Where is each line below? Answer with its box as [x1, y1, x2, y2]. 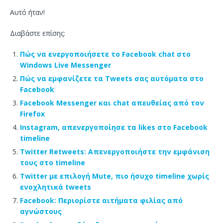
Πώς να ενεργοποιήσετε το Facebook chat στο [20, 49, 191, 59]
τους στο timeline [20, 158, 85, 168]
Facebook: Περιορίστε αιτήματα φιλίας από [20, 196, 183, 206]
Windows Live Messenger [20, 60, 111, 70]
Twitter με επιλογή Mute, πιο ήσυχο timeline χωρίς [20, 171, 209, 181]
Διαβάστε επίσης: [10, 28, 65, 38]
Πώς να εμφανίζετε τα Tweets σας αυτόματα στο [20, 74, 204, 84]
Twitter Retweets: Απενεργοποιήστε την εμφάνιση [20, 147, 210, 157]
